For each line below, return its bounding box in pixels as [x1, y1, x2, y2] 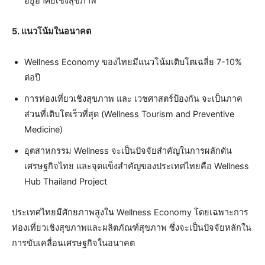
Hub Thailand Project [24, 176, 107, 187]
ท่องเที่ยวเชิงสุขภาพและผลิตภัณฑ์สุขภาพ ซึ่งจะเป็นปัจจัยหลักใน [12, 222, 251, 233]
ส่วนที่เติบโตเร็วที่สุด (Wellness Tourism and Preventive [24, 108, 234, 119]
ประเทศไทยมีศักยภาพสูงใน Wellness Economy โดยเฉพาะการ [12, 206, 248, 218]
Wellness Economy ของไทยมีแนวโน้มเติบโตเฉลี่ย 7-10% [24, 56, 242, 67]
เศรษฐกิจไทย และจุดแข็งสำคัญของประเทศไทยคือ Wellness [24, 160, 249, 172]
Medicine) [24, 124, 63, 135]
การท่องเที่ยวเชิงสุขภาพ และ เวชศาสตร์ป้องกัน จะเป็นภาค [24, 93, 243, 104]
